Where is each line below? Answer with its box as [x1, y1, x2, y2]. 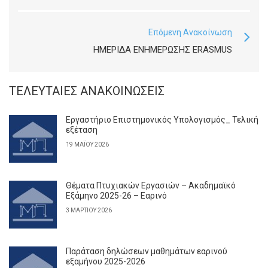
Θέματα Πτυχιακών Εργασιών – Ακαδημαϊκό [66, 181, 236, 190]
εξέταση [66, 125, 98, 135]
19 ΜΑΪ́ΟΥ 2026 [66, 141, 109, 148]
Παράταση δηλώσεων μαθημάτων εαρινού [66, 246, 227, 256]
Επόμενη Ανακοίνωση [148, 28, 232, 37]
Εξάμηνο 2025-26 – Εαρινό [66, 191, 167, 200]
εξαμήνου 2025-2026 [66, 257, 145, 266]
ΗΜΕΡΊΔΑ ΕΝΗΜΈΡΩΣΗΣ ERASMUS [93, 44, 232, 55]
